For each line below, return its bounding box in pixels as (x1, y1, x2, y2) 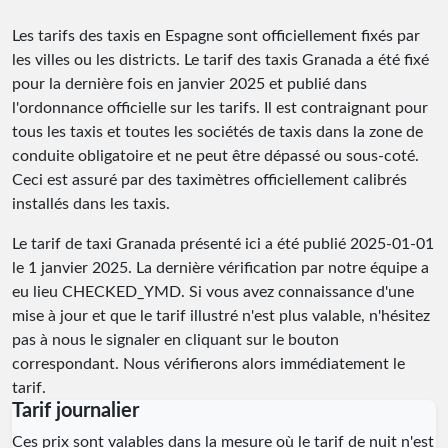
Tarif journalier (12, 400, 139, 421)
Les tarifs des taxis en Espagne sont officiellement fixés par (12, 27, 420, 44)
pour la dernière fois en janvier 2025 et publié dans (12, 75, 367, 92)
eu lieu (12, 283, 62, 300)
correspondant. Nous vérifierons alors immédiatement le (12, 355, 405, 372)
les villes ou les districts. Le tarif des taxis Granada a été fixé (12, 51, 429, 68)
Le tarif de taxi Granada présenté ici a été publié (12, 235, 350, 252)
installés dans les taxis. (12, 195, 170, 212)
